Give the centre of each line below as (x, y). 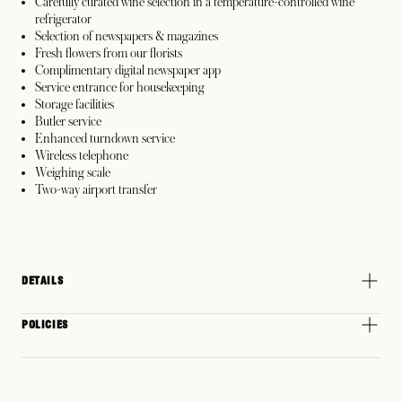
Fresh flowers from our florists (109, 53)
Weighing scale (73, 173)
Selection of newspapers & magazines (127, 36)
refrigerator (63, 19)
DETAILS (43, 281)
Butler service (68, 122)
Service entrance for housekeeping (120, 87)
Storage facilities (74, 105)
